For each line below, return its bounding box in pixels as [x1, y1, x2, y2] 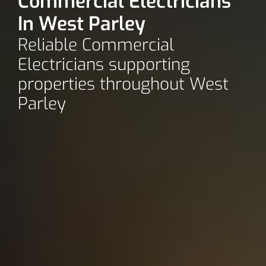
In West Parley [18, 11, 145, 36]
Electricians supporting [18, 53, 190, 75]
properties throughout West [18, 72, 229, 95]
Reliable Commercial [18, 33, 174, 56]
